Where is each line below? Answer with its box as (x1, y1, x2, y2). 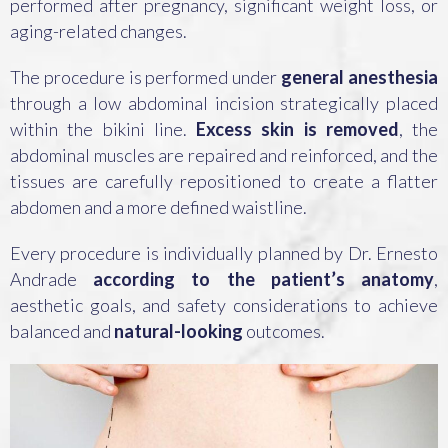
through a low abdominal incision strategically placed (10, 92, 438, 115)
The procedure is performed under (10, 66, 282, 89)
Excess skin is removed (196, 118, 399, 141)
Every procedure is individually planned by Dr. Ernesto (10, 242, 438, 265)
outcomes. (243, 320, 325, 343)
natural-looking (114, 320, 243, 343)
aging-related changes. (10, 20, 187, 43)
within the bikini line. (10, 118, 196, 141)
